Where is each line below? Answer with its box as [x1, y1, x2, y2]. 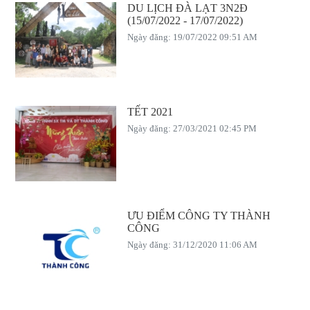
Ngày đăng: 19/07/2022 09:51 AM [127, 32, 257, 43]
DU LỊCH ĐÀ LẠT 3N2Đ [127, 2, 248, 15]
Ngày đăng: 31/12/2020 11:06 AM [127, 239, 257, 250]
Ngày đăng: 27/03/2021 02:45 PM [127, 123, 257, 134]
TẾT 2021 [127, 106, 173, 118]
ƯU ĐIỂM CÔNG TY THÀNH [127, 209, 271, 221]
